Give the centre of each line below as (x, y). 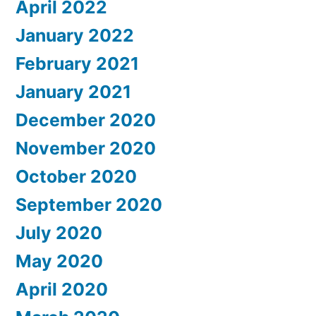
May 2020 (59, 261)
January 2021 (73, 92)
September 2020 (89, 205)
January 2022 (75, 36)
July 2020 (59, 233)
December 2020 (86, 120)
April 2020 (62, 290)
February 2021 (77, 64)
